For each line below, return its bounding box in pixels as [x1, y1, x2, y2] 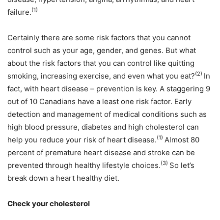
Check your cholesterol [7, 199, 90, 208]
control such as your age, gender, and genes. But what [7, 46, 196, 55]
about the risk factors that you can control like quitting [7, 58, 194, 68]
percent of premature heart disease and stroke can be [7, 148, 195, 157]
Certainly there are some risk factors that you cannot [7, 33, 191, 42]
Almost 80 [165, 135, 199, 144]
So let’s [169, 161, 194, 170]
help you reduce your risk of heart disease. [7, 135, 157, 144]
